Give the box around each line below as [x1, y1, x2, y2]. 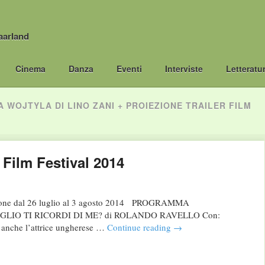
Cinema [15, 63, 46, 75]
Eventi [116, 63, 142, 75]
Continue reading [106, 221, 173, 234]
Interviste [165, 63, 203, 75]
